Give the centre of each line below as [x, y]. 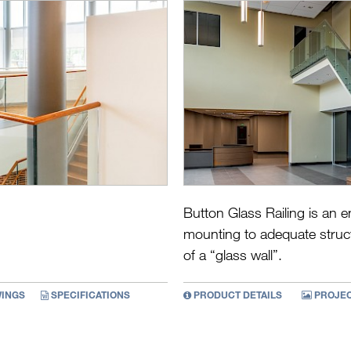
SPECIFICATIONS [89, 295]
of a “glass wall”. [233, 255]
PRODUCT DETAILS [237, 295]
